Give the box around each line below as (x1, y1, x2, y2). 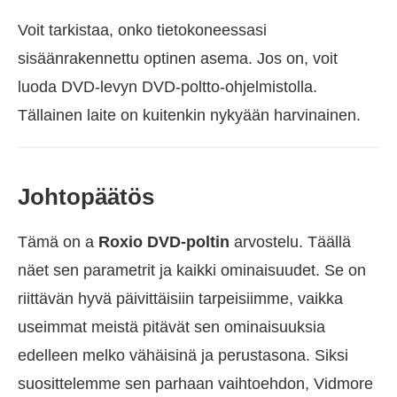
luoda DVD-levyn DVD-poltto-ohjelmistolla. (18, 77, 317, 96)
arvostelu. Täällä (230, 232, 351, 251)
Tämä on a (18, 232, 98, 251)
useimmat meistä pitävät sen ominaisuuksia (18, 317, 325, 336)
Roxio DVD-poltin (98, 232, 230, 251)
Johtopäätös (18, 183, 154, 210)
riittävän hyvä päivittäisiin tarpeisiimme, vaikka (18, 289, 343, 307)
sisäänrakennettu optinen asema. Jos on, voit (18, 49, 338, 67)
